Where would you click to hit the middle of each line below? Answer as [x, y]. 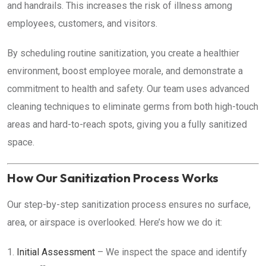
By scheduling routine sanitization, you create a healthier [123, 53]
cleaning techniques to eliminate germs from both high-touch [133, 107]
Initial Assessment [56, 252]
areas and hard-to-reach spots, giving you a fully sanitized [127, 124]
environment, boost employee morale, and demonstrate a [125, 71]
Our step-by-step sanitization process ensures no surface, [129, 205]
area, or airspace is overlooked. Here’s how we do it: [115, 222]
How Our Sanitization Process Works [113, 178]
